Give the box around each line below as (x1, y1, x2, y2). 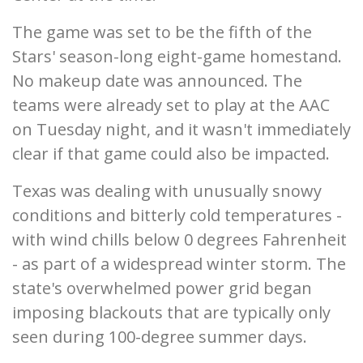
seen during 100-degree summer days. (12, 326, 307, 348)
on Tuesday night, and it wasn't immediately (12, 118, 351, 141)
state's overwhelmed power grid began (12, 277, 312, 300)
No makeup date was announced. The (12, 70, 302, 92)
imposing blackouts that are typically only (12, 301, 331, 324)
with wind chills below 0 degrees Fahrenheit (12, 228, 347, 251)
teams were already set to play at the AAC (12, 94, 330, 117)
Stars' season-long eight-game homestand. (12, 45, 342, 68)
